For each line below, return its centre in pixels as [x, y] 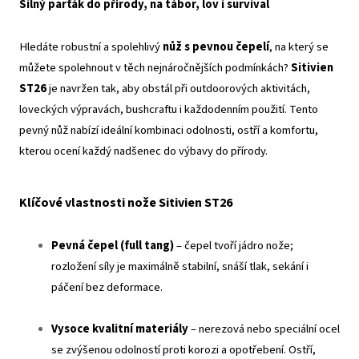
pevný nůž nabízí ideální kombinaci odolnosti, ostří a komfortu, [169, 130]
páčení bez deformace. [107, 287]
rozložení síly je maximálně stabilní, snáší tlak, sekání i [180, 266]
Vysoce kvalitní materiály [120, 329]
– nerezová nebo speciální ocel [264, 329]
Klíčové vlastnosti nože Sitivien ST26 [126, 202]
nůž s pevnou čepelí [216, 46]
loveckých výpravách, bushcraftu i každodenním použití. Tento [169, 109]
